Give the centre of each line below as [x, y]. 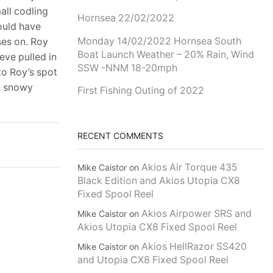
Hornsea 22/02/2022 [126, 18]
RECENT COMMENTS [120, 135]
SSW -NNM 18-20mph [127, 68]
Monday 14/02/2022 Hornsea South [159, 41]
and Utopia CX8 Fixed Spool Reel [153, 260]
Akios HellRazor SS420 [194, 247]
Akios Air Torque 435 [190, 168]
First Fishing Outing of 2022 [141, 91]
